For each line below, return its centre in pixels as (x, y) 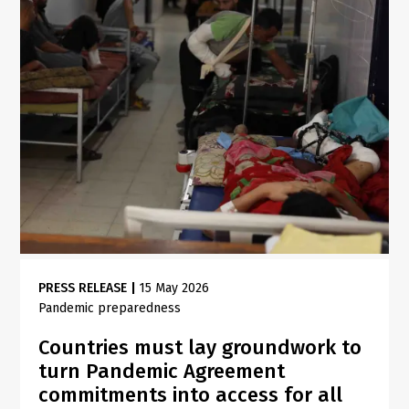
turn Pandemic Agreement (162, 371)
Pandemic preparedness (110, 308)
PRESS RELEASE (83, 288)
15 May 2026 (174, 288)
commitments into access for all (191, 394)
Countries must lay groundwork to (200, 347)
